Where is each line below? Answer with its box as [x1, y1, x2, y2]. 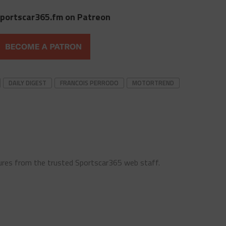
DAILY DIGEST [9, 78, 46, 88]
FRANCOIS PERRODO [60, 78, 119, 88]
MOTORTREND [132, 78, 174, 88]
